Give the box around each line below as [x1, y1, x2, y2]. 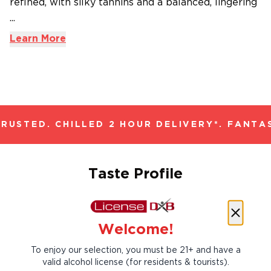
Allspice [47, 229, 88, 238]
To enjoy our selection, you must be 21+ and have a [30, 246, 241, 254]
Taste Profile [88, 168, 183, 181]
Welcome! [97, 223, 174, 237]
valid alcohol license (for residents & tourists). [42, 258, 229, 266]
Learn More [10, 34, 66, 44]
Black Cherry [145, 229, 209, 238]
